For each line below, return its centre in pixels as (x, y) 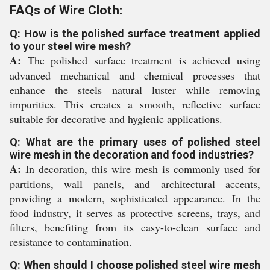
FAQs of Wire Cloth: (66, 10)
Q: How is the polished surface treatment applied (135, 33)
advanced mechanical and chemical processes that (135, 75)
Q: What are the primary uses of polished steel (135, 142)
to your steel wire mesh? (70, 46)
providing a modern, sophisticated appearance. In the (135, 198)
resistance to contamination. (71, 241)
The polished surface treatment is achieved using (141, 60)
